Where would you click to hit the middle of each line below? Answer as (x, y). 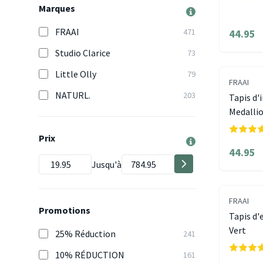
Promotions (65, 210)
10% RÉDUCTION (90, 255)
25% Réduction (85, 234)
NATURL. (73, 95)
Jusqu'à (107, 164)
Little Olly (76, 74)
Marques (57, 8)
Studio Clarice (83, 53)
